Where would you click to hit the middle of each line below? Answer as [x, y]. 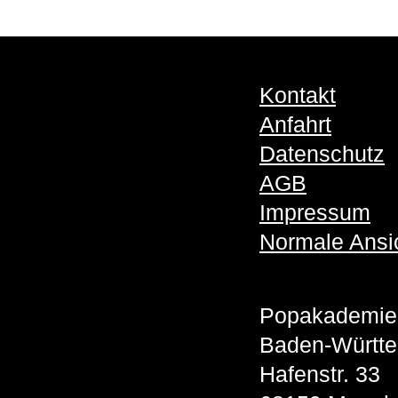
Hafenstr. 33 [320, 374]
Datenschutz [322, 153]
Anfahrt [295, 124]
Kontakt [298, 95]
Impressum [315, 212]
